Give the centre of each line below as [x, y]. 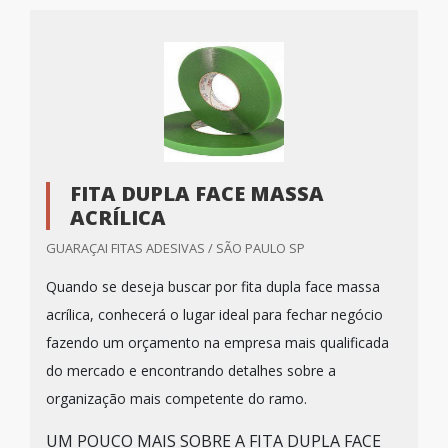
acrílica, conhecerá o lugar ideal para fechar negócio [214, 314]
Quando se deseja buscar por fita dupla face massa [213, 286]
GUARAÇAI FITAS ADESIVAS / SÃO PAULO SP [175, 248]
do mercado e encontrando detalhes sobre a [191, 370]
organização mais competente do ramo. [176, 398]
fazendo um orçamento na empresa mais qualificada [217, 342]
